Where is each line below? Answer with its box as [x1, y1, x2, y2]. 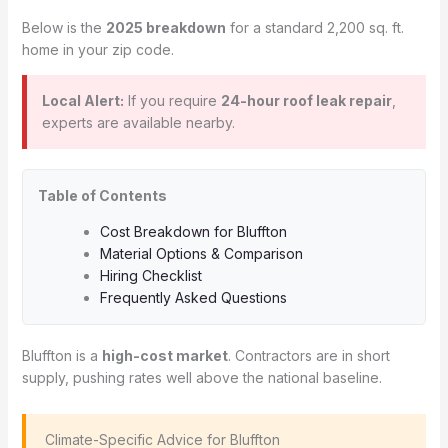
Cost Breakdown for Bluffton [99, 223, 287, 240]
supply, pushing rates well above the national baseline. [21, 369, 382, 386]
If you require [123, 92, 221, 109]
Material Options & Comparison [99, 245, 303, 262]
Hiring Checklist [99, 267, 202, 284]
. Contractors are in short [227, 347, 390, 364]
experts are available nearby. [41, 114, 235, 131]
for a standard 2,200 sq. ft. [225, 19, 404, 36]
